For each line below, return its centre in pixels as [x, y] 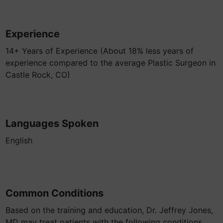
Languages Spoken [52, 123]
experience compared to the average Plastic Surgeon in [111, 63]
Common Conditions [55, 193]
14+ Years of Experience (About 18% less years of [100, 51]
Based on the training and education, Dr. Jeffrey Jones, [109, 210]
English [19, 140]
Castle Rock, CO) [38, 75]
